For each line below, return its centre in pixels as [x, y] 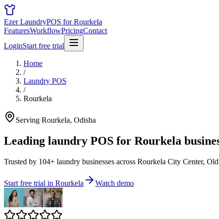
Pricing [72, 31]
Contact [95, 31]
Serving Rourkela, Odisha [56, 120]
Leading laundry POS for [68, 141]
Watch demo [115, 183]
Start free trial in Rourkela [44, 183]
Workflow [45, 31]
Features [17, 31]
